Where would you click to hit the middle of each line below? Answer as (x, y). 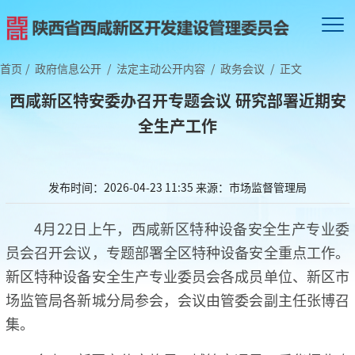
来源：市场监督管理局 (251, 187)
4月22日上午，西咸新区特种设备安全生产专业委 (192, 228)
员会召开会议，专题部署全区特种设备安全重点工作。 (177, 252)
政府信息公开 (68, 68)
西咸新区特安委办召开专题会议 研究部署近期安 (177, 100)
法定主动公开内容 (161, 68)
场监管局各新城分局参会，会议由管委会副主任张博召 (177, 299)
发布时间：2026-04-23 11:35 (121, 187)
